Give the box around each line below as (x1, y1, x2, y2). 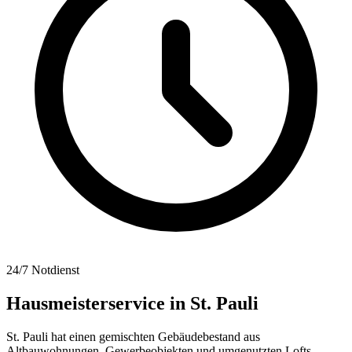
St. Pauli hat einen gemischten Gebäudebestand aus (6, 329, 260, 343)
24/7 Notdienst (6, 263, 79, 277)
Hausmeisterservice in (6, 292, 190, 313)
